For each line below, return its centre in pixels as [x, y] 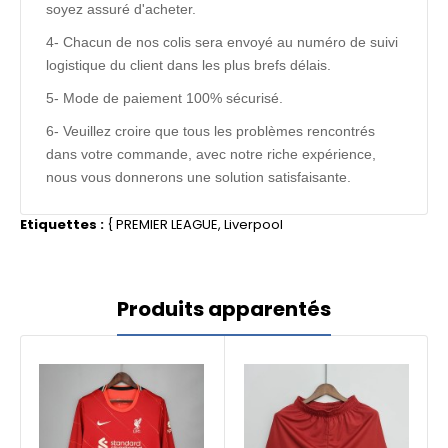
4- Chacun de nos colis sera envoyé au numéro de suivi [222, 42]
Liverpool [253, 224]
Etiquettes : [62, 224]
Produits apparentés [224, 309]
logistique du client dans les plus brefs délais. [188, 65]
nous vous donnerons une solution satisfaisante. [200, 177]
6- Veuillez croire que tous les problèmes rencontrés [210, 131]
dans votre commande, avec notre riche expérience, [211, 154]
